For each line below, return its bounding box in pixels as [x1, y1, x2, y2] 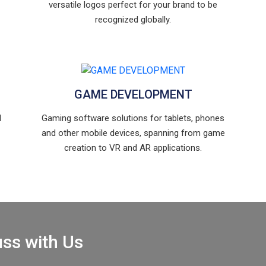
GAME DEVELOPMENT [74, 87, 192, 102]
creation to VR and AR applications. [64, 142, 202, 153]
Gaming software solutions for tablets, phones [42, 112, 224, 123]
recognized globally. [95, 14, 171, 25]
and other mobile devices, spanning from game [41, 127, 225, 138]
